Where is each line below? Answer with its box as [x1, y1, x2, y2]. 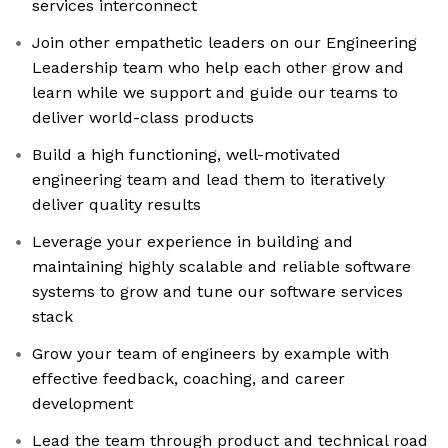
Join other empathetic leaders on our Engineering [32, 33, 417, 53]
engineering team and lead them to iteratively [32, 170, 385, 190]
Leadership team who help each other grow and [32, 58, 404, 78]
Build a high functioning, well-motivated [32, 145, 341, 165]
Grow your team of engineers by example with [32, 344, 389, 364]
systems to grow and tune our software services [32, 282, 403, 302]
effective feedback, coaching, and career [32, 369, 345, 389]
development [32, 394, 133, 414]
